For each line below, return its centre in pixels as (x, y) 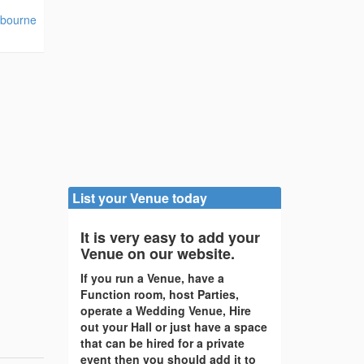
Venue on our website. (157, 254)
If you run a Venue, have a (152, 278)
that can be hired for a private (162, 343)
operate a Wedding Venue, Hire (165, 311)
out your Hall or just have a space (173, 327)
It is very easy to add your (170, 238)
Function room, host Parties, (159, 295)
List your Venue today (139, 198)
